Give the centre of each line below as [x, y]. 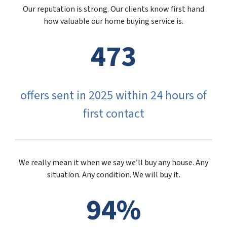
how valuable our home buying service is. [113, 22]
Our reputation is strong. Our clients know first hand [113, 9]
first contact [113, 114]
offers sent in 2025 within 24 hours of [113, 96]
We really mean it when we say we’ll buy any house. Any [113, 163]
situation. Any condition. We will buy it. [113, 175]
